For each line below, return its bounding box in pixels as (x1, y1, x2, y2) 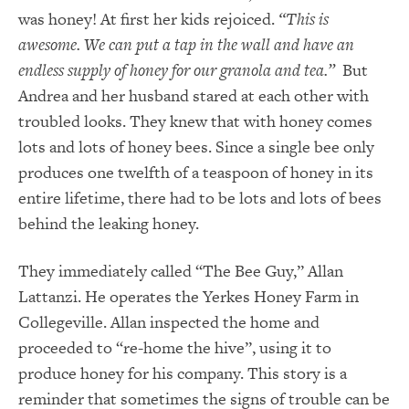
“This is (278, 6, 329, 30)
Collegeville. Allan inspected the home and (18, 309, 320, 333)
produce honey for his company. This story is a (18, 361, 347, 384)
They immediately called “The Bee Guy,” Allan (18, 258, 343, 282)
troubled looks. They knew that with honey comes (18, 109, 372, 132)
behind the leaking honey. (18, 211, 199, 235)
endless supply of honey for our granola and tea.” (18, 58, 335, 81)
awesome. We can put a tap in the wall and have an (18, 32, 354, 56)
